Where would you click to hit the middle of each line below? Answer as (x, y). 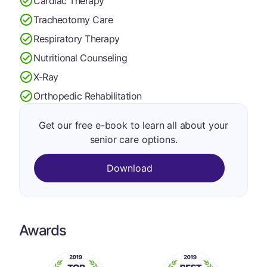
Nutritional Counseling (80, 58)
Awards (43, 230)
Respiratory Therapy (77, 38)
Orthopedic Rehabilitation (88, 96)
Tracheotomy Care (73, 19)
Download (129, 168)
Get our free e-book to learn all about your (133, 125)
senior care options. (133, 139)
